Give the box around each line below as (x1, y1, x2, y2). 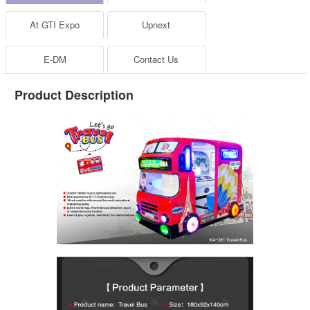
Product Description (15, 86, 134, 104)
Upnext (142, 18, 171, 32)
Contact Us (134, 53, 179, 66)
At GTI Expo (30, 18, 80, 32)
